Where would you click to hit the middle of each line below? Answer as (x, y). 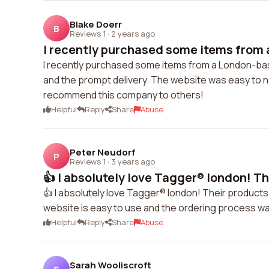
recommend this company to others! (123, 95)
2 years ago (133, 33)
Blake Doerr (96, 24)
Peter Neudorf (102, 152)
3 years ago (133, 161)
